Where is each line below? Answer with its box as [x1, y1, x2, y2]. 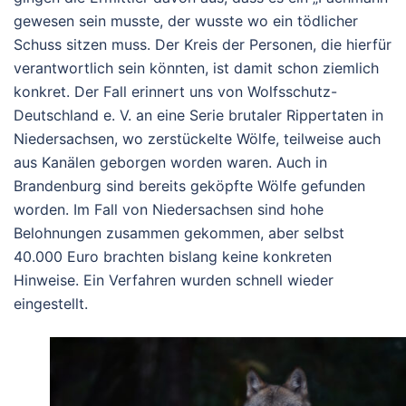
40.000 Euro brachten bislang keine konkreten [14, 247, 332, 266]
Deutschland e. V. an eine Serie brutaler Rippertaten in [14, 106, 383, 124]
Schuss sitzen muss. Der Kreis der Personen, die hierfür [14, 35, 391, 53]
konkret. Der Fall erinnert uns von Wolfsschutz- [14, 82, 337, 101]
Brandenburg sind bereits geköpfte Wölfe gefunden [14, 177, 365, 195]
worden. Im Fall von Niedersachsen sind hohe [14, 200, 324, 218]
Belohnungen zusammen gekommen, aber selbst [14, 224, 344, 242]
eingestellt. [14, 295, 88, 313]
